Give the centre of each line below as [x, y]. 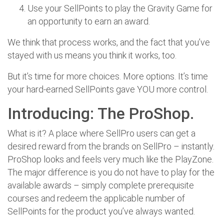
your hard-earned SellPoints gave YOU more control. [108, 89]
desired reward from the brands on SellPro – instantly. [111, 146]
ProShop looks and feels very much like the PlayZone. [110, 159]
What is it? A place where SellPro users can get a [101, 133]
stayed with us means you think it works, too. [92, 55]
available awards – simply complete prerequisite [101, 185]
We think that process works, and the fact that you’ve [109, 42]
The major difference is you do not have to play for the [111, 172]
